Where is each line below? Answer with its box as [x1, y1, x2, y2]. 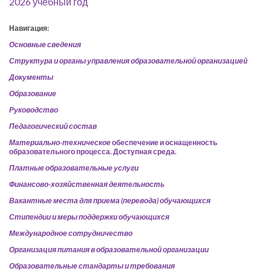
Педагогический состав [9, 121, 97, 131]
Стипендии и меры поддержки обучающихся [9, 212, 169, 221]
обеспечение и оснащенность [111, 137, 217, 147]
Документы [9, 72, 53, 82]
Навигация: [9, 23, 49, 33]
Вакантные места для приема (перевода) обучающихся [9, 195, 211, 205]
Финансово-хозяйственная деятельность [9, 179, 165, 189]
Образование [9, 88, 56, 98]
